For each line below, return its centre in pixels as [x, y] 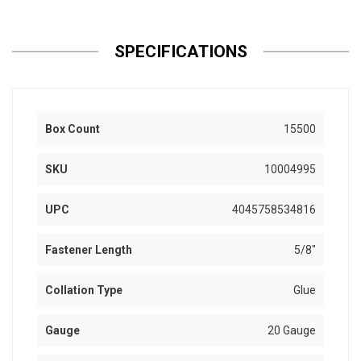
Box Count [73, 129]
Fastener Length [89, 250]
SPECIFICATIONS [180, 52]
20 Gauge [292, 331]
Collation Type [84, 290]
